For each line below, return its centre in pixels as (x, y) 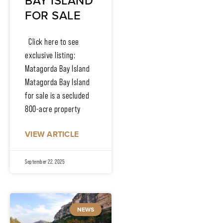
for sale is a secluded (57, 95)
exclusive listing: (50, 55)
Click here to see (52, 42)
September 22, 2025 (45, 162)
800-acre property (53, 109)
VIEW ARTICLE (52, 134)
